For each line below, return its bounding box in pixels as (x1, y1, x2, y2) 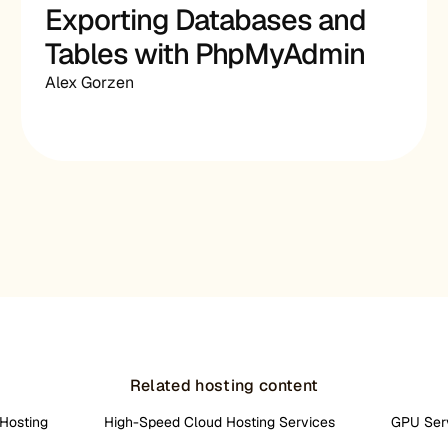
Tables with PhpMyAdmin (45, 35, 366, 73)
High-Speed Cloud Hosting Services (104, 413, 335, 431)
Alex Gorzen (45, 72, 135, 93)
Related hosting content (129, 375, 319, 396)
